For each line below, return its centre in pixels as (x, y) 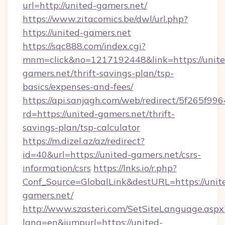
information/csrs (57, 168)
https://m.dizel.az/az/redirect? (84, 141)
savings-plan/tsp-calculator (81, 127)
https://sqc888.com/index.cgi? (84, 46)
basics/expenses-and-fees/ (78, 87)
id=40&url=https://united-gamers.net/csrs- (112, 154)
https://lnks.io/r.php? (135, 168)
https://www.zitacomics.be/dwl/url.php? (105, 19)
